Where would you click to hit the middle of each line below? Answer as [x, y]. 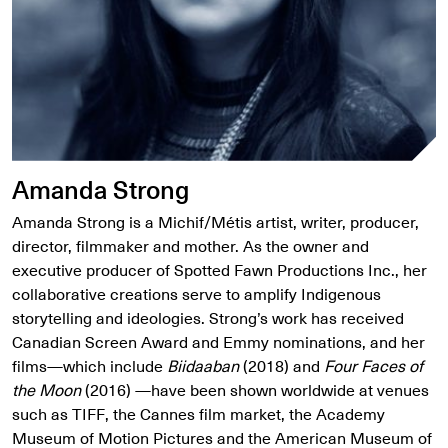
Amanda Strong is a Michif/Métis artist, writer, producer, [215, 222]
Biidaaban [203, 366]
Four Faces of [373, 366]
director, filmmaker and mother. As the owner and [190, 246]
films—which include [89, 366]
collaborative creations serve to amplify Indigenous [196, 294]
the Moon [46, 390]
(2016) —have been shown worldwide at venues [255, 390]
